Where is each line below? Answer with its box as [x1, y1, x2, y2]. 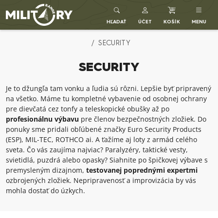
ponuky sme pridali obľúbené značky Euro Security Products [6, 125, 201, 134]
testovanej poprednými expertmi [86, 165, 198, 175]
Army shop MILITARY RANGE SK [5, 3, 130, 11]
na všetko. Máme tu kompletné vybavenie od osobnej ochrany [6, 94, 207, 103]
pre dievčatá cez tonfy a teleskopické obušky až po [6, 104, 169, 113]
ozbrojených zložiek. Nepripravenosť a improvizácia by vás [6, 176, 196, 185]
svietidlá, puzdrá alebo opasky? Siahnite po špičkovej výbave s [6, 155, 208, 164]
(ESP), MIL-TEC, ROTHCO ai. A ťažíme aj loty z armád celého [6, 135, 197, 144]
